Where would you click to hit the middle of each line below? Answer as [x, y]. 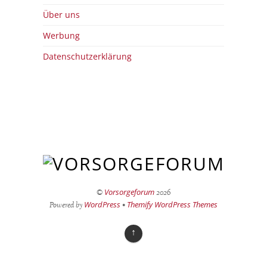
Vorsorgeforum [129, 192]
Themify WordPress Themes [172, 204]
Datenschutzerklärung [88, 56]
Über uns [62, 14]
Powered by [67, 205]
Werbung [62, 35]
